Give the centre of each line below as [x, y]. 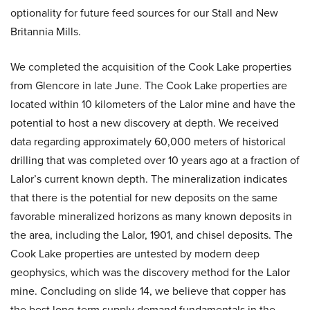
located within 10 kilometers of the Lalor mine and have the [153, 104]
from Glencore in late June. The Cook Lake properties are [149, 86]
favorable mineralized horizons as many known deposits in [151, 217]
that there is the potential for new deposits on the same [144, 198]
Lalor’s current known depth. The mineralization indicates [149, 179]
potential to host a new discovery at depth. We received [145, 123]
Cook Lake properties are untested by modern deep [135, 254]
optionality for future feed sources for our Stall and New [144, 13]
